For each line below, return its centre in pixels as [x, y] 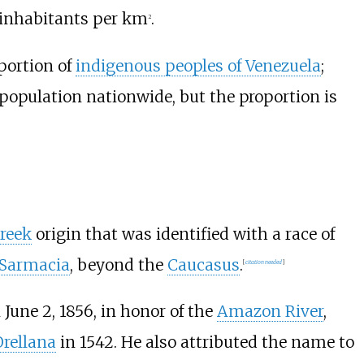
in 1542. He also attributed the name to [205, 342]
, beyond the [118, 264]
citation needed [263, 262]
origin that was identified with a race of [183, 234]
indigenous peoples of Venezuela [198, 65]
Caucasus [203, 264]
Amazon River [270, 311]
